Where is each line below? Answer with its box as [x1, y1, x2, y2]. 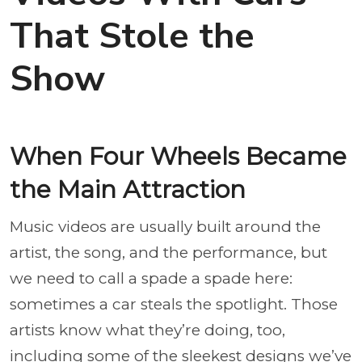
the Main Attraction [10, 175, 246, 204]
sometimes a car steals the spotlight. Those [10, 295, 338, 314]
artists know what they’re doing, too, [10, 321, 285, 339]
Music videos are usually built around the [10, 217, 321, 236]
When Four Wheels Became [10, 141, 347, 171]
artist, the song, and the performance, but [10, 243, 327, 262]
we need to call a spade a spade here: [10, 269, 293, 288]
